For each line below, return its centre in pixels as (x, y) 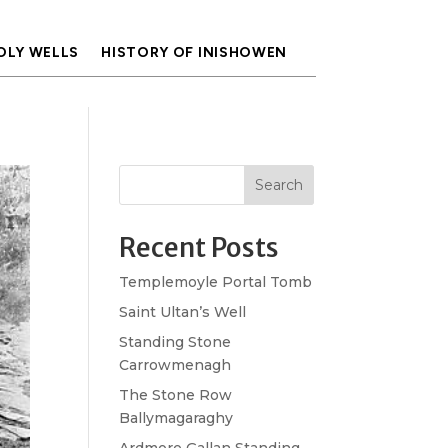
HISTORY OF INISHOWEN (194, 52)
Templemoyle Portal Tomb (216, 282)
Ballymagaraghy (176, 418)
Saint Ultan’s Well (183, 312)
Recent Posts (199, 247)
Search (278, 185)
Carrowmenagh (175, 365)
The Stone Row (176, 395)
